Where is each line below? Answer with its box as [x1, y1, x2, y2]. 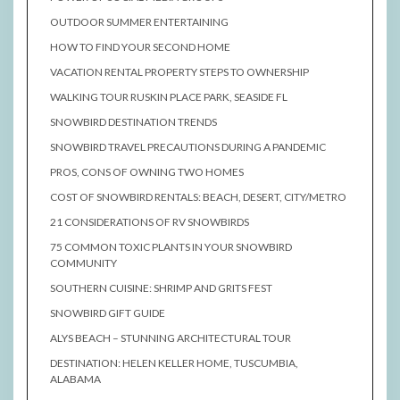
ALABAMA [50, 372, 101, 387]
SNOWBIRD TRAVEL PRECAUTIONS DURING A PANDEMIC [50, 140, 326, 154]
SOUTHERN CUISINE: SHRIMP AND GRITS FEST [50, 281, 272, 296]
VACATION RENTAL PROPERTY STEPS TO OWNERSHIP [50, 65, 309, 79]
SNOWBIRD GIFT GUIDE [50, 306, 165, 321]
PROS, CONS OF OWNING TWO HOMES [50, 165, 244, 179]
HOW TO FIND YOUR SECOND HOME [50, 40, 230, 54]
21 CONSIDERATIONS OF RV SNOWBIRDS [50, 215, 249, 229]
